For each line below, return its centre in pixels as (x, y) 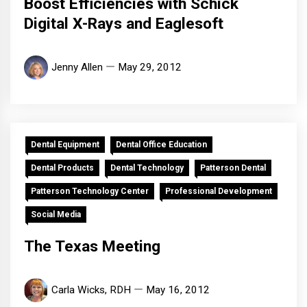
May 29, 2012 (150, 67)
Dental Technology (147, 168)
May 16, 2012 (178, 290)
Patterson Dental (233, 168)
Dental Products (62, 168)
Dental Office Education (161, 145)
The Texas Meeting (92, 247)
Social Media (56, 215)
